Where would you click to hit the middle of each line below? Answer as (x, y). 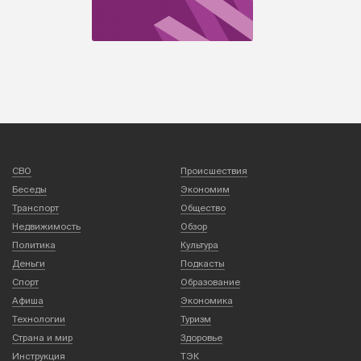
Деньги (29, 263)
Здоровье (201, 337)
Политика (34, 245)
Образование (210, 282)
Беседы (29, 189)
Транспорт (35, 207)
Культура (199, 245)
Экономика (207, 300)
